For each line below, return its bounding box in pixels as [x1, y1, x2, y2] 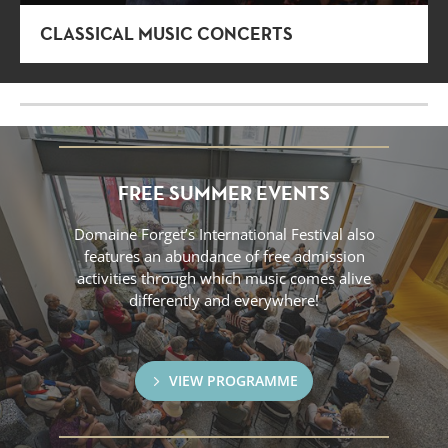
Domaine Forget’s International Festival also [73, 224, 375, 245]
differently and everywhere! [129, 290, 319, 311]
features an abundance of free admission [83, 246, 365, 267]
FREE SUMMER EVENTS [118, 181, 330, 206]
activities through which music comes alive [77, 268, 371, 289]
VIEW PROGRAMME [168, 371, 298, 391]
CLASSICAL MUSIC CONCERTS [40, 23, 293, 46]
